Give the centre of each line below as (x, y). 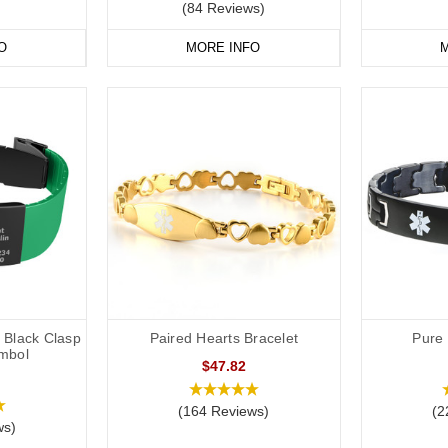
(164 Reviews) (224, 411)
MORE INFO (223, 47)
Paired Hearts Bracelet (224, 338)
